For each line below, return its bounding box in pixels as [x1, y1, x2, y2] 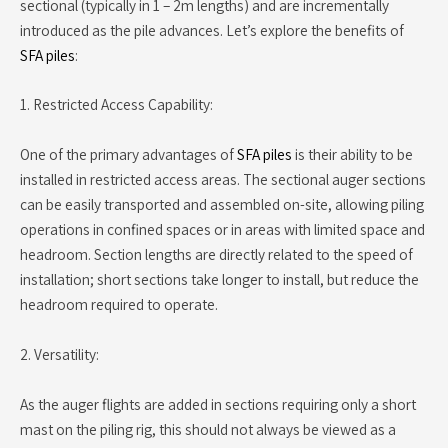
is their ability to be [292, 144, 413, 165]
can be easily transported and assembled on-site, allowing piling [20, 194, 424, 215]
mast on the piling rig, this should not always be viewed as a [20, 418, 396, 439]
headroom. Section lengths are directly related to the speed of [20, 244, 413, 265]
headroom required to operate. [20, 294, 218, 315]
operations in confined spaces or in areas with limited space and [20, 219, 425, 240]
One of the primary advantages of [20, 144, 237, 165]
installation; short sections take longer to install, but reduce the [20, 269, 419, 290]
